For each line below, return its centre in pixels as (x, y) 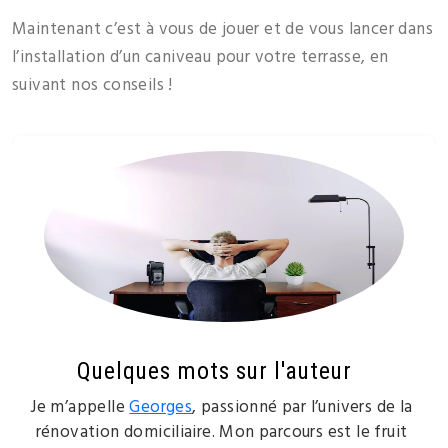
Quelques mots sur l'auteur (214, 371)
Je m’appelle (80, 408)
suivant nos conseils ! (92, 86)
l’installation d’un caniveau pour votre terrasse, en (200, 58)
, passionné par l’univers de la (302, 408)
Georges (161, 408)
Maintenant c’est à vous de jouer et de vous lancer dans (222, 30)
